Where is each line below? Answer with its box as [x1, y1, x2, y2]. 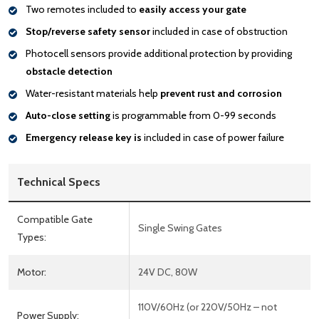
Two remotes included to [26, 2, 139, 16]
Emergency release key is [26, 130, 142, 144]
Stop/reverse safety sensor [26, 24, 150, 38]
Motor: [17, 265, 46, 278]
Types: [17, 230, 46, 244]
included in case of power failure [142, 130, 284, 144]
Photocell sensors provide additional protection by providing [26, 46, 292, 60]
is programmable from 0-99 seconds [110, 108, 276, 122]
